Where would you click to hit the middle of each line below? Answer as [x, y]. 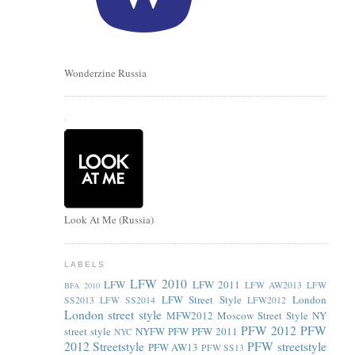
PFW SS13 [223, 347]
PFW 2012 [268, 330]
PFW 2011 [214, 331]
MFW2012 [190, 315]
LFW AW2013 [273, 284]
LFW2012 [267, 300]
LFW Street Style [201, 299]
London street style [113, 314]
